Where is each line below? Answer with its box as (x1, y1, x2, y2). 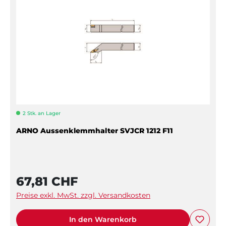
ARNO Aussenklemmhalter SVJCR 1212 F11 (16, 126, 173, 135)
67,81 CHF (16, 174, 78, 189)
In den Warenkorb (69, 214, 137, 224)
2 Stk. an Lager (23, 109, 61, 117)
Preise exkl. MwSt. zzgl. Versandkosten (16, 190, 150, 200)
